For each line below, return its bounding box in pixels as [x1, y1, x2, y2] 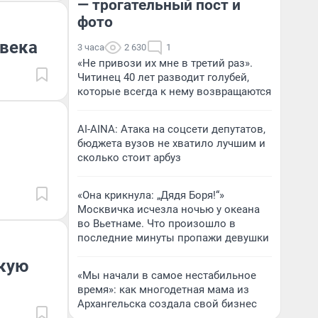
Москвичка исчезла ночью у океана [77, 203, 260, 216]
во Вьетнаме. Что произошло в [77, 217, 236, 230]
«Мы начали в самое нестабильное [77, 269, 256, 282]
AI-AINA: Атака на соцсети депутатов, [77, 123, 265, 136]
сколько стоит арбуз [77, 151, 181, 164]
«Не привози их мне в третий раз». [77, 57, 253, 70]
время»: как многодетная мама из [77, 283, 249, 296]
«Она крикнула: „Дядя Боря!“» [77, 189, 224, 202]
